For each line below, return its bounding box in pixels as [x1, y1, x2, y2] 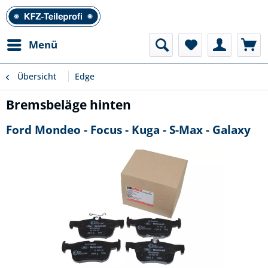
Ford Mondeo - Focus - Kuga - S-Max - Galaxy [6, 121, 251, 138]
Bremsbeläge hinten [6, 96, 131, 113]
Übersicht [17, 71, 56, 82]
